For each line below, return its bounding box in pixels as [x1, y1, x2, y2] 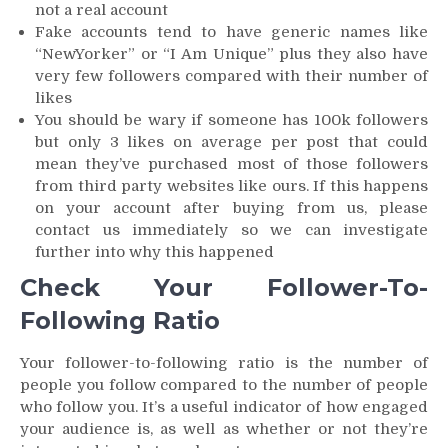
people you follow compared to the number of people [20, 375, 428, 394]
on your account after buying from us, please [35, 199, 428, 218]
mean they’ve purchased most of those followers [35, 155, 428, 174]
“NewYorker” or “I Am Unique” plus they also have [35, 45, 428, 64]
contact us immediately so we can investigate [35, 221, 428, 240]
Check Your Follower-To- [20, 272, 428, 302]
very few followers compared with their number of [35, 67, 428, 86]
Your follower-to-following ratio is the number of [20, 353, 428, 372]
